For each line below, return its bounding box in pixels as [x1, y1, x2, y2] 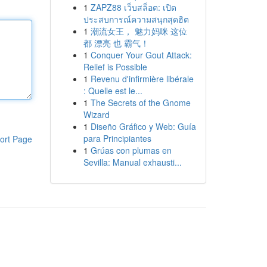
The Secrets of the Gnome [90, 97, 191, 108]
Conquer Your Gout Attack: [90, 49, 192, 61]
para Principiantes [83, 132, 151, 144]
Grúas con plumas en [90, 144, 172, 156]
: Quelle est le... [83, 85, 142, 97]
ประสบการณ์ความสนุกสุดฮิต [83, 13, 189, 25]
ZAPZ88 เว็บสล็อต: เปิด [90, 1, 176, 13]
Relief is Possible [83, 61, 147, 73]
